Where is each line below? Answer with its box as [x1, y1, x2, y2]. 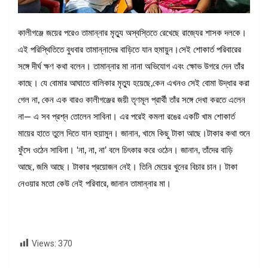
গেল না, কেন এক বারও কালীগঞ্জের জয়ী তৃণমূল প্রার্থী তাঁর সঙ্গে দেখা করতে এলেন [18, 95, 245, 105]
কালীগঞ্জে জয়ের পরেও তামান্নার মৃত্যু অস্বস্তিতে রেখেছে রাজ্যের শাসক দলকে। [18, 28, 246, 38]
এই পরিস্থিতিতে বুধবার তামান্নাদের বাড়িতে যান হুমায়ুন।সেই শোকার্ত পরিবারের [18, 45, 241, 54]
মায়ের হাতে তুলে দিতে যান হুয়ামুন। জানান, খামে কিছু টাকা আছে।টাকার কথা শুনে [18, 129, 250, 138]
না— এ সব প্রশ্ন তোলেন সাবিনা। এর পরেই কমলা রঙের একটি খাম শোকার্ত [18, 112, 235, 121]
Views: [32, 238, 56, 248]
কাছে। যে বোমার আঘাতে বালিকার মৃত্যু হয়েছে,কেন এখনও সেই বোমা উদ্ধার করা [18, 78, 249, 88]
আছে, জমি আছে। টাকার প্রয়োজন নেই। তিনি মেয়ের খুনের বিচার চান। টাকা [18, 162, 237, 172]
